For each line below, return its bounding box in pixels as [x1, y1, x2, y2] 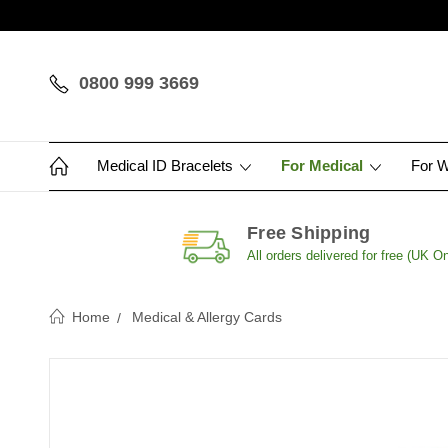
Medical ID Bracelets [97, 157, 237, 174]
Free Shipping [247, 223, 371, 243]
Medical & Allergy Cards [132, 309, 282, 325]
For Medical [281, 157, 367, 174]
